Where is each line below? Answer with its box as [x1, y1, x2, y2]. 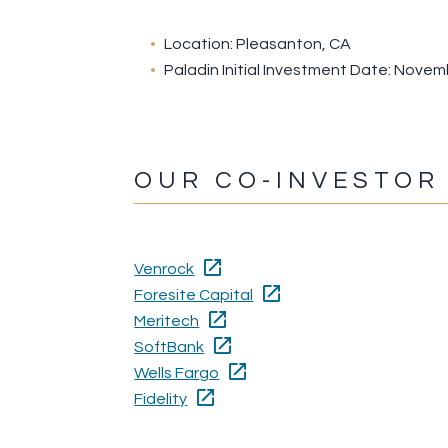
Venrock [134, 260, 195, 277]
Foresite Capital [134, 286, 254, 303]
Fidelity [134, 390, 188, 407]
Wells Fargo [134, 364, 220, 381]
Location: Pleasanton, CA [164, 36, 352, 53]
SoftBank [134, 338, 205, 355]
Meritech [134, 312, 200, 329]
